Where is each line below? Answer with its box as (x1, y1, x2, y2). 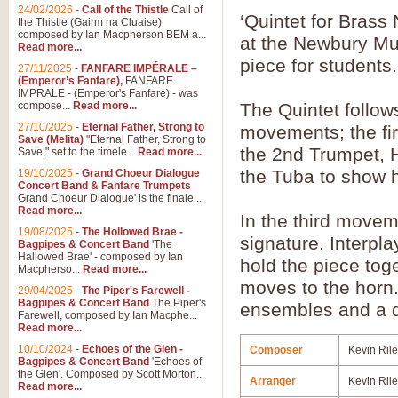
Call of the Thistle (82, 4, 169, 16)
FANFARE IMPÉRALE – (81, 62, 197, 75)
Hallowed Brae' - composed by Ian (18, 251, 183, 263)
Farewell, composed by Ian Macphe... (18, 309, 197, 322)
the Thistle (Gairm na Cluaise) (18, 16, 162, 28)
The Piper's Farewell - (82, 284, 190, 297)
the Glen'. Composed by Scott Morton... (18, 368, 204, 380)
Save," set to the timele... (18, 146, 138, 158)
